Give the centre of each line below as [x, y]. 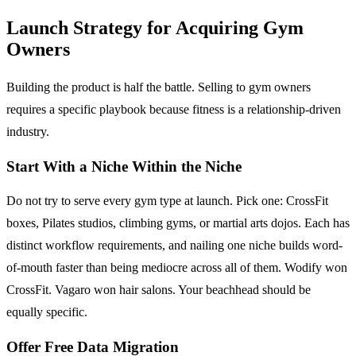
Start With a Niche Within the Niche [124, 166]
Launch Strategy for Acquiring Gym [155, 28]
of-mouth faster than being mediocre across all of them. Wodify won [177, 268]
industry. [28, 132]
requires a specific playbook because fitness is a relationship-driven [174, 110]
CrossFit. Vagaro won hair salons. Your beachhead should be [159, 290]
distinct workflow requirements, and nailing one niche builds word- [174, 246]
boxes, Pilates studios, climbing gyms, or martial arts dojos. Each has [178, 223]
